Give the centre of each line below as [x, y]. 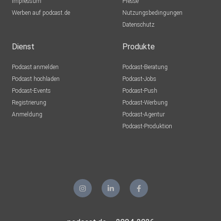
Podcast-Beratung [145, 67]
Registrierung [29, 103]
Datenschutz [138, 25]
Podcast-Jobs [139, 79]
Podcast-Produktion [147, 127]
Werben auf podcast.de [41, 13]
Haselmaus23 [60, 7]
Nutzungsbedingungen [152, 13]
